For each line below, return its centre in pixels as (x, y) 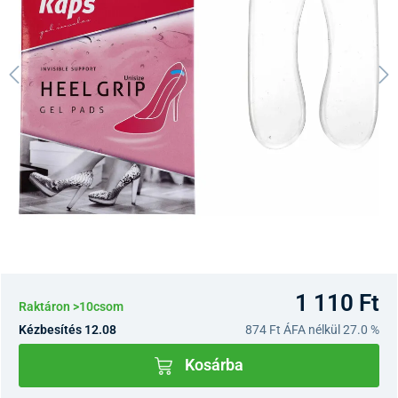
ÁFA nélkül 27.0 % (330, 329)
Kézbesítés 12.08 (68, 329)
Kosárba (214, 366)
